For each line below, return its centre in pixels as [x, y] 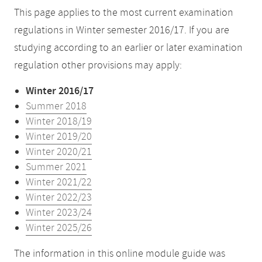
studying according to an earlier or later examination [128, 48]
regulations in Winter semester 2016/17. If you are [122, 30]
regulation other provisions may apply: [98, 65]
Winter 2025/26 [59, 228]
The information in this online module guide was [120, 254]
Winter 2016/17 [60, 91]
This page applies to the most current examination [124, 13]
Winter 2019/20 [59, 137]
